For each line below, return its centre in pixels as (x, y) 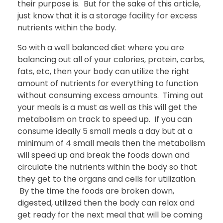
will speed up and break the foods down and (104, 155)
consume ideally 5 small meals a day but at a (105, 131)
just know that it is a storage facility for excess (107, 15)
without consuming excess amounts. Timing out (111, 95)
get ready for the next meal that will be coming (110, 215)
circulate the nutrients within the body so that (107, 167)
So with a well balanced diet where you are (101, 47)
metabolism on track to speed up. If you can (105, 119)
